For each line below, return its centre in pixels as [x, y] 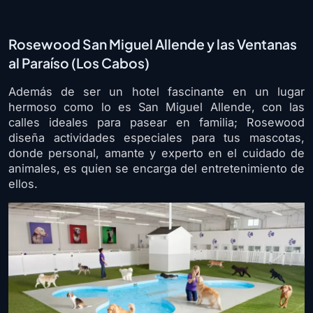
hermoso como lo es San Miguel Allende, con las [156, 107]
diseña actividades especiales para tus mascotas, [156, 137]
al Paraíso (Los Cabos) [79, 63]
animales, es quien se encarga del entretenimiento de [156, 168]
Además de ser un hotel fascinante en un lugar [156, 91]
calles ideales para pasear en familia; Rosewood [156, 122]
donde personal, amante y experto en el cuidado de [156, 153]
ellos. [23, 183]
